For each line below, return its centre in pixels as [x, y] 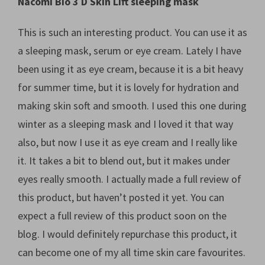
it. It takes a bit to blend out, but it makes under [124, 161]
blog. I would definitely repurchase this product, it [127, 234]
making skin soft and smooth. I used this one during [132, 106]
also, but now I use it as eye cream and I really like [127, 143]
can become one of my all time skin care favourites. [132, 253]
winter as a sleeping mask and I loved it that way [125, 124]
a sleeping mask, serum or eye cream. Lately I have [130, 51]
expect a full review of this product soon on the [122, 216]
